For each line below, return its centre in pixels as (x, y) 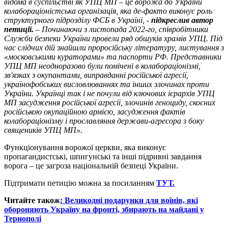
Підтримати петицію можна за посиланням (80, 183)
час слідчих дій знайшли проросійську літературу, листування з (114, 48)
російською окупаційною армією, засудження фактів (95, 112)
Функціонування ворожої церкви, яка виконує (85, 148)
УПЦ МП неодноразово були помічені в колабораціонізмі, (102, 66)
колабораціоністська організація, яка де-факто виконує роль (108, 11)
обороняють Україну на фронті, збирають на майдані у (104, 210)
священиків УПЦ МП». (43, 130)
